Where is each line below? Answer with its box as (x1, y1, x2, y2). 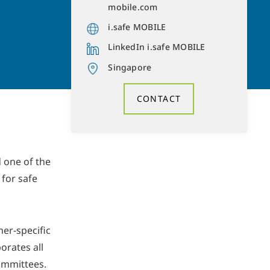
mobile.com (108, 1, 158, 13)
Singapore (108, 61, 152, 73)
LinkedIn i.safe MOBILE (108, 41, 206, 53)
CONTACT (136, 93, 181, 105)
